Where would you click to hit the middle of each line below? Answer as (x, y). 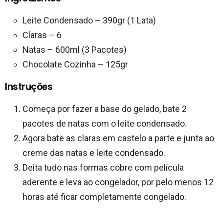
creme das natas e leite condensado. (94, 153)
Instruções (29, 87)
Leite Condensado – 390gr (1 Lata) (89, 21)
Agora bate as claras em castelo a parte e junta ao (118, 138)
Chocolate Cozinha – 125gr (75, 65)
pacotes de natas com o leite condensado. (105, 124)
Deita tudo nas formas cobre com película (103, 168)
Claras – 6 (42, 35)
